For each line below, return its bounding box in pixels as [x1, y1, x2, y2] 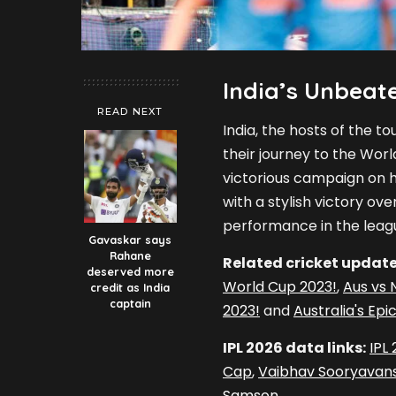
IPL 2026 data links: [223, 338, 366, 359]
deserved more [86, 264, 174, 279]
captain [109, 296, 151, 311]
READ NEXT [97, 105, 163, 118]
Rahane [109, 248, 151, 263]
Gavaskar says [88, 232, 171, 247]
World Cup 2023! [223, 277, 337, 298]
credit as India [90, 280, 170, 295]
